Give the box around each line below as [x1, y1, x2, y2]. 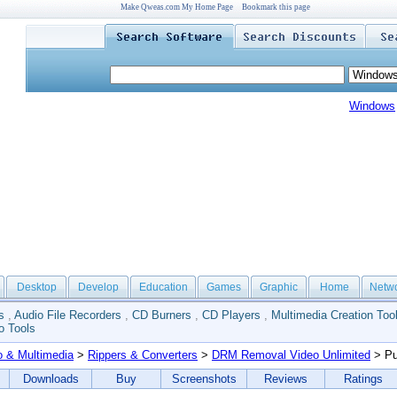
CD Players [202, 308, 261, 322]
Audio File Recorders [14, 308, 121, 322]
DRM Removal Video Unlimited [212, 348, 370, 362]
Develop [78, 281, 119, 293]
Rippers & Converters [88, 348, 198, 362]
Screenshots [171, 372, 237, 385]
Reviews [264, 372, 307, 385]
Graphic [260, 281, 298, 293]
